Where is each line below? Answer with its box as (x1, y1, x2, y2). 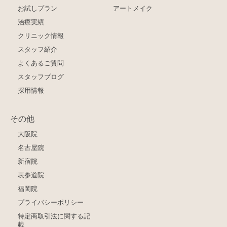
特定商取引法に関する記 (18, 212, 90, 220)
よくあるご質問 (18, 59, 64, 67)
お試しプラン (18, 5, 57, 13)
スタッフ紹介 (18, 46, 57, 54)
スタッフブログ (18, 73, 64, 81)
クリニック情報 (18, 32, 64, 40)
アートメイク (113, 5, 153, 13)
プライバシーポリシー (18, 198, 84, 206)
